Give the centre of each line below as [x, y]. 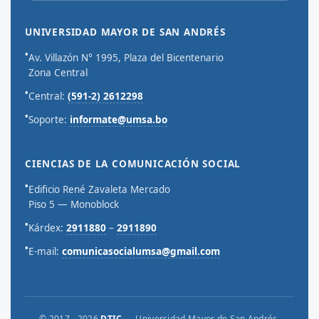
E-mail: [45, 251]
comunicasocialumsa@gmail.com [141, 251]
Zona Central [58, 73]
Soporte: [49, 120]
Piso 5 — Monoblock [74, 204]
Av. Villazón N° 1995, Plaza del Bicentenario [126, 58]
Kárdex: [47, 228]
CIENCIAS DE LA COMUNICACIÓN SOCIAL [133, 164]
